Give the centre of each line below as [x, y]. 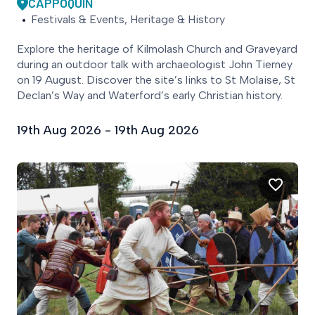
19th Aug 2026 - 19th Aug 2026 [108, 130]
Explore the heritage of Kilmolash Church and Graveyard [157, 49]
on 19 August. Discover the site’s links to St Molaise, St [156, 80]
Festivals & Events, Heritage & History [128, 20]
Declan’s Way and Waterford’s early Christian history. [150, 96]
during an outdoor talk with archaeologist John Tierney [155, 65]
